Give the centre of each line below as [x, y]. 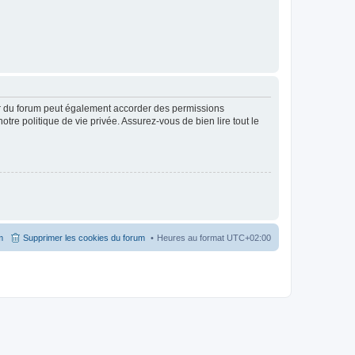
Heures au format [192, 237]
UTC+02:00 [249, 237]
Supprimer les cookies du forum [84, 237]
